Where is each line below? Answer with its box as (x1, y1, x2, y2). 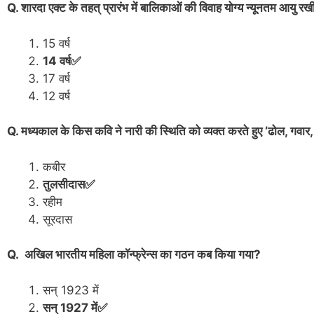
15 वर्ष (43, 36, 70, 50)
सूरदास (43, 212, 76, 226)
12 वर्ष (43, 88, 70, 103)
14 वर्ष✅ (43, 53, 81, 68)
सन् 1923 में (43, 282, 102, 297)
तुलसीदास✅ (43, 177, 95, 191)
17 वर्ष (43, 71, 70, 86)
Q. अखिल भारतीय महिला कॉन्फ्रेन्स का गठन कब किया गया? (7, 247, 261, 262)
